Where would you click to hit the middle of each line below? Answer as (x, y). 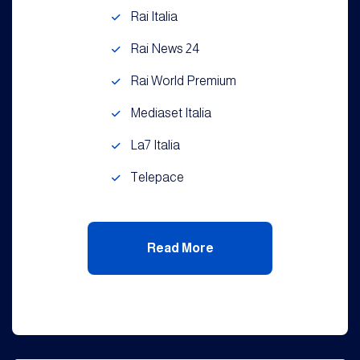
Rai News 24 (165, 49)
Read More (180, 248)
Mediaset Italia (171, 113)
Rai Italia (154, 16)
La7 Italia (155, 145)
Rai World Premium (183, 81)
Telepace (157, 177)
